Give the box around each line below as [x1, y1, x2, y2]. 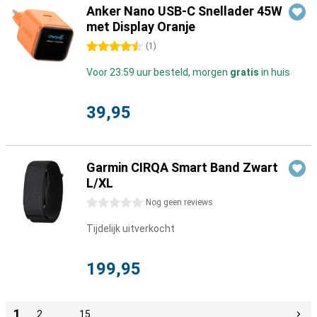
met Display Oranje [86, 19, 195, 34]
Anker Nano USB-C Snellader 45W [86, 4, 282, 18]
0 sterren [86, 197, 128, 209]
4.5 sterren [86, 41, 136, 52]
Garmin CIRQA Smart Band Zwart [86, 160, 278, 175]
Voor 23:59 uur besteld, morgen [86, 67, 230, 78]
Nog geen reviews [146, 197, 213, 207]
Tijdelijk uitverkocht [86, 223, 175, 234]
